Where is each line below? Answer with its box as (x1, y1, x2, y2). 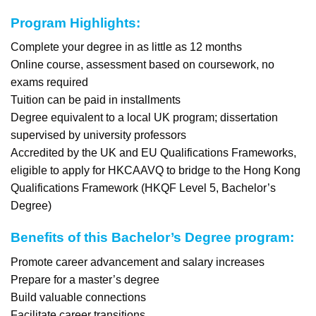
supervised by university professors (11, 129, 186, 142)
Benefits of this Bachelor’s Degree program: (11, 230, 294, 245)
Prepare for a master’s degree (11, 273, 159, 286)
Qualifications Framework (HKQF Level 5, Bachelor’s (11, 182, 276, 195)
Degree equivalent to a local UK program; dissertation (11, 111, 278, 124)
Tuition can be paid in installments (11, 94, 181, 107)
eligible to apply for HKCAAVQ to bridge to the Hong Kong (11, 164, 300, 177)
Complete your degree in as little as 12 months (11, 41, 242, 54)
